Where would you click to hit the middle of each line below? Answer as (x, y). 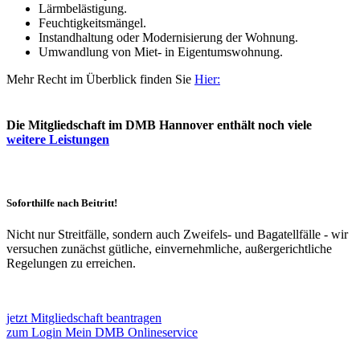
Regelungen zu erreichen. (71, 263)
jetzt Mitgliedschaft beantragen (84, 317)
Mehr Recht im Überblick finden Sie (100, 80)
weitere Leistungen (58, 140)
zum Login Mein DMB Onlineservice (102, 332)
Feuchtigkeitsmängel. (92, 23)
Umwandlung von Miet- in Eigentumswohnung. (164, 52)
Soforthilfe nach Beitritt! (62, 202)
